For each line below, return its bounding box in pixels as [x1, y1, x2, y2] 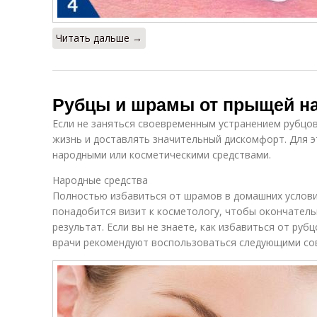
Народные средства [52, 173, 148, 187]
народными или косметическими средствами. [52, 148, 271, 161]
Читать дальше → [56, 31, 142, 45]
